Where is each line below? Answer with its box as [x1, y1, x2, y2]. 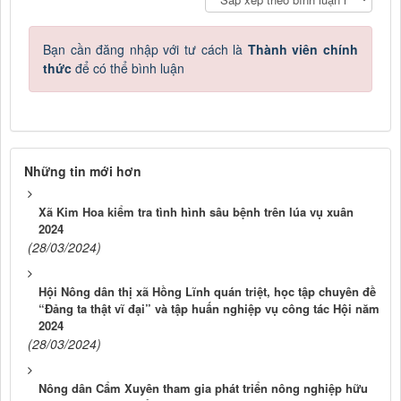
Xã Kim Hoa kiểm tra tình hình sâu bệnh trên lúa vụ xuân [38, 203, 354, 221]
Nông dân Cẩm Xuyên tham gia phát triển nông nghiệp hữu [38, 380, 368, 397]
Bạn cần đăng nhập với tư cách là [43, 40, 248, 59]
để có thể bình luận [72, 59, 184, 78]
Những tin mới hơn [24, 162, 141, 181]
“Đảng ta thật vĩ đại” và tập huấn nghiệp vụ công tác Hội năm [38, 300, 380, 318]
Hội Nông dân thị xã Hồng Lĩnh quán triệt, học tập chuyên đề [38, 283, 376, 301]
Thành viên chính [247, 40, 359, 59]
